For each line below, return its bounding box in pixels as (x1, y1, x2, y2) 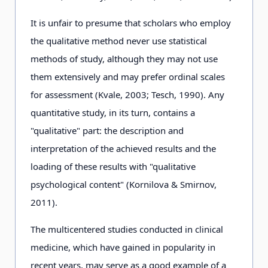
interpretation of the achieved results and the (31, 142, 216, 154)
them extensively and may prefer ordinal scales (31, 71, 225, 83)
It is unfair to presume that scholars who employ (31, 17, 231, 29)
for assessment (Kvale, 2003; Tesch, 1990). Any (31, 89, 224, 100)
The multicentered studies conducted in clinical (31, 223, 223, 235)
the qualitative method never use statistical (31, 35, 207, 47)
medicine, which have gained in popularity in (31, 241, 215, 253)
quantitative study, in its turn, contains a (31, 106, 195, 118)
